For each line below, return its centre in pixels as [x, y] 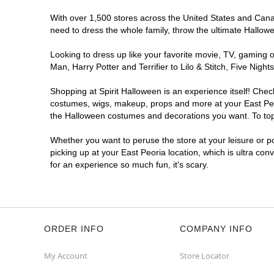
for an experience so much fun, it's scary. [129, 165]
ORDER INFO [74, 229]
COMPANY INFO [216, 229]
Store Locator [205, 256]
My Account [66, 256]
